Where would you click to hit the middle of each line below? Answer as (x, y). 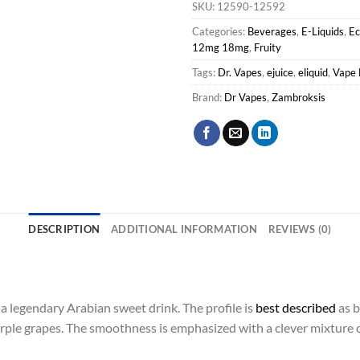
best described (296, 307)
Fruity (268, 48)
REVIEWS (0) (300, 229)
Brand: (208, 98)
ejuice (280, 73)
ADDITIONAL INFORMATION (184, 229)
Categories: (220, 32)
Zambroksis (299, 98)
